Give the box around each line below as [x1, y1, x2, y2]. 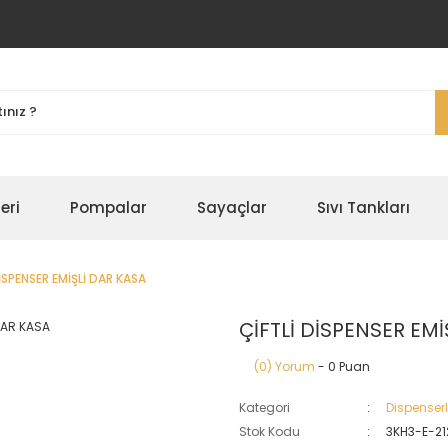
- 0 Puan [315, 358, 370, 375]
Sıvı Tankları [317, 197, 410, 218]
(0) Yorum [254, 358, 315, 375]
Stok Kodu [239, 423, 300, 440]
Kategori [239, 399, 290, 416]
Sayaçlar [197, 197, 267, 218]
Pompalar [70, 197, 147, 218]
